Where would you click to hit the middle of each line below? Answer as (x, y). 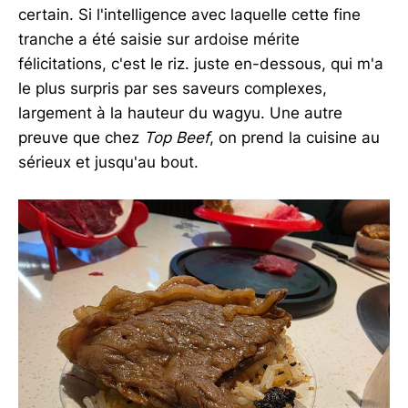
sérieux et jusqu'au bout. (108, 163)
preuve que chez (81, 138)
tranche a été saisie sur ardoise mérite (159, 40)
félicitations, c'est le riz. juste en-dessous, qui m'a (201, 64)
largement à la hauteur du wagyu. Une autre (180, 113)
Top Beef (177, 138)
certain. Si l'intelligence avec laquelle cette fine (189, 15)
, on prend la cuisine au (295, 138)
